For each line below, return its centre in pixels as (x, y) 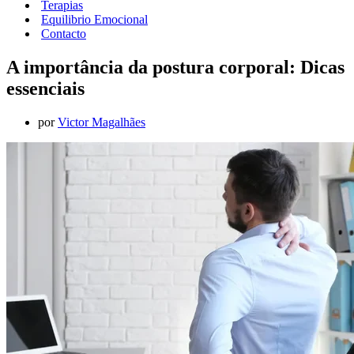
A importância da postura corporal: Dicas (175, 67)
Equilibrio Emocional (94, 19)
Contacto (64, 34)
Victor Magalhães (102, 122)
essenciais (45, 88)
